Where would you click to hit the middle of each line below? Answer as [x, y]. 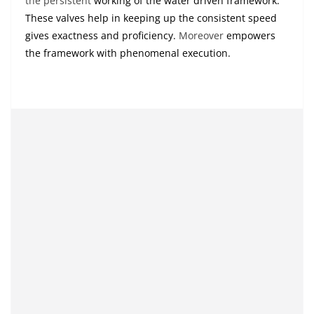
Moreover [201, 36]
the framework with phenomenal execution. [128, 53]
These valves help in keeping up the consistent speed [151, 18]
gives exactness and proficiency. [102, 36]
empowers [250, 36]
